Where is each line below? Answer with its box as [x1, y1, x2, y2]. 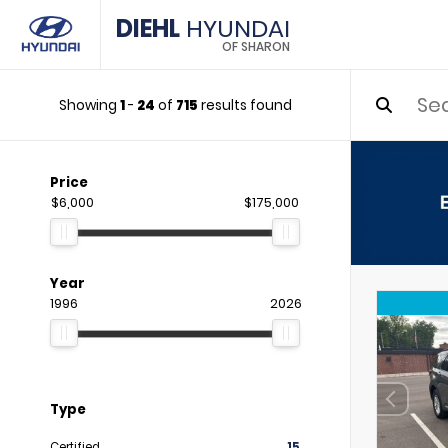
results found [197, 95, 292, 115]
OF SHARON [222, 38, 290, 55]
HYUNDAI [180, 12, 290, 45]
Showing [58, 95, 120, 115]
